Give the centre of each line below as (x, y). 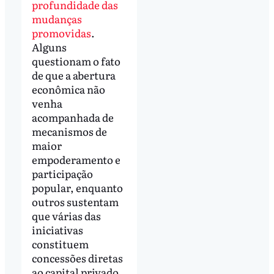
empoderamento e (76, 160)
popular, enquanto (77, 188)
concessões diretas (77, 258)
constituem (60, 244)
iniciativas (57, 230)
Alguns (49, 47)
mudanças (57, 19)
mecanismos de (69, 131)
